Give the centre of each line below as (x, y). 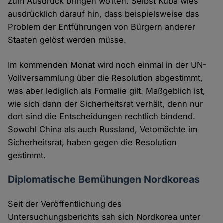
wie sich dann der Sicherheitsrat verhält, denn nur (106, 104)
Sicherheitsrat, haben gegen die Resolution (93, 143)
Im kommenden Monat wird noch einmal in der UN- (108, 65)
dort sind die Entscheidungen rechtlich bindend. (102, 117)
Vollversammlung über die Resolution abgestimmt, (106, 78)
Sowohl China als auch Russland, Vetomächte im (103, 130)
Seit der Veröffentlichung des (65, 204)
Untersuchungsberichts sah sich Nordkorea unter (104, 217)
